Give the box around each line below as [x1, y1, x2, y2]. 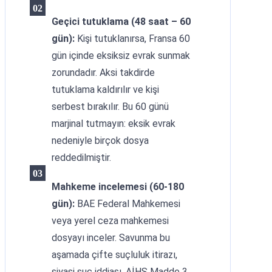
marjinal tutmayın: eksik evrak [52, 118, 175, 129]
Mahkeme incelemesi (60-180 [52, 181, 184, 192]
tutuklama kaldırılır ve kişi [52, 84, 159, 95]
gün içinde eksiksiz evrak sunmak [52, 50, 190, 61]
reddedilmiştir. [52, 152, 111, 163]
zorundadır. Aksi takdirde [52, 67, 155, 78]
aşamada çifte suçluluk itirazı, [52, 249, 177, 260]
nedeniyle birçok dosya [52, 135, 149, 146]
